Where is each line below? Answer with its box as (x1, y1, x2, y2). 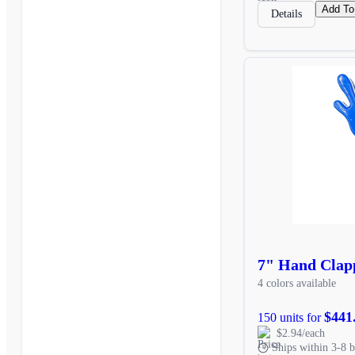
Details (271, 7, 302, 20)
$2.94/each (277, 326, 325, 339)
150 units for (258, 310, 324, 324)
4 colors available (258, 277, 336, 289)
